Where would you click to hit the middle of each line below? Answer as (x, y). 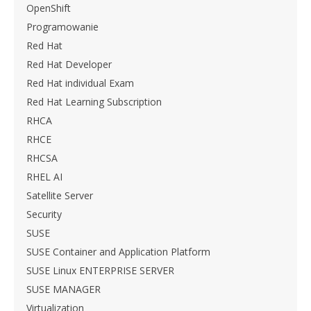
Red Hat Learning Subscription (94, 102)
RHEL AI (44, 177)
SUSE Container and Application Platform (118, 252)
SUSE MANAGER (64, 289)
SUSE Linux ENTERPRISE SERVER (100, 271)
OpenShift (49, 8)
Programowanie (62, 27)
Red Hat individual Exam (80, 83)
